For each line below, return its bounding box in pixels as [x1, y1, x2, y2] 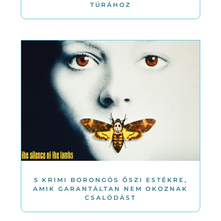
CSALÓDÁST [85, 193, 136, 201]
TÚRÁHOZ [90, 1, 131, 9]
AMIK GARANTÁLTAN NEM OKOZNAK [33, 184, 188, 192]
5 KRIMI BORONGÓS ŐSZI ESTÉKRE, [34, 176, 187, 184]
